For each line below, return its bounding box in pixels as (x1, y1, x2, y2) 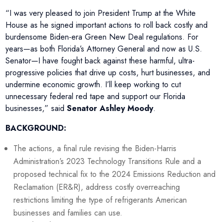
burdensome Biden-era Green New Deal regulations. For (5, 31, 199, 43)
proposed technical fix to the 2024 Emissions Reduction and (13, 168, 216, 180)
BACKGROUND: (5, 122, 67, 134)
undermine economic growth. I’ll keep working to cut (5, 78, 181, 90)
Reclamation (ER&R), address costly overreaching (13, 181, 180, 193)
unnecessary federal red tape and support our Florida (5, 90, 186, 102)
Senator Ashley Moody (67, 102, 154, 114)
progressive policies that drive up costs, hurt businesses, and (5, 66, 211, 78)
